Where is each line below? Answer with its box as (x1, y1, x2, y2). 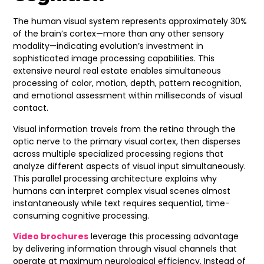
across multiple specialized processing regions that (13, 147, 224, 160)
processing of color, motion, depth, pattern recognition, (13, 77, 242, 90)
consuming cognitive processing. (13, 209, 150, 222)
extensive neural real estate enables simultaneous (13, 65, 222, 77)
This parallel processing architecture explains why (13, 172, 217, 184)
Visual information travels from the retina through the (13, 123, 236, 135)
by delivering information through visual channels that (13, 243, 237, 255)
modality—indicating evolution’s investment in (13, 40, 204, 52)
